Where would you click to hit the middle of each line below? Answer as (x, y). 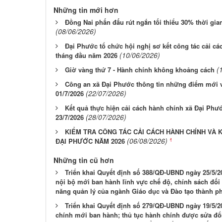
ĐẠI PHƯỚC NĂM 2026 (90, 141)
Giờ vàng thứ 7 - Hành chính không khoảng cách (140, 70)
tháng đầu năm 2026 (86, 55)
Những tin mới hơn (86, 10)
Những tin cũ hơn (84, 160)
